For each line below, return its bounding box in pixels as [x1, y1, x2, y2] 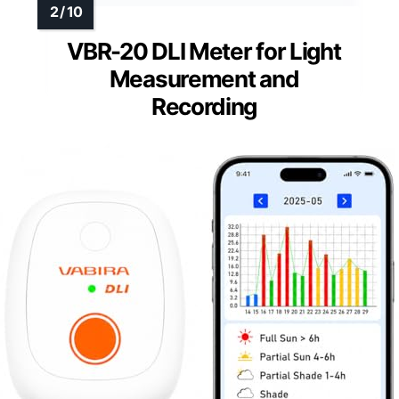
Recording [151, 93, 257, 121]
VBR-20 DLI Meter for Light [67, 37, 341, 66]
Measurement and [109, 65, 299, 94]
